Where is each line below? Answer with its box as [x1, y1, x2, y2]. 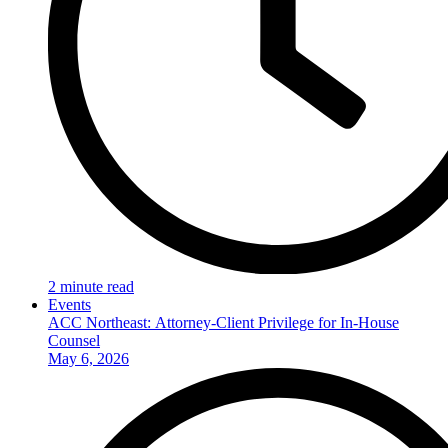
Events [48, 295, 91, 313]
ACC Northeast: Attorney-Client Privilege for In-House [48, 313, 399, 331]
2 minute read [48, 277, 134, 295]
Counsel [48, 331, 100, 349]
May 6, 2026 [48, 349, 129, 367]
